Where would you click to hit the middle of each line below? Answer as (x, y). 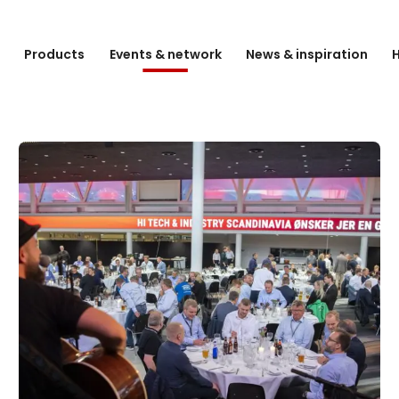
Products (55, 54)
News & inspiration (306, 54)
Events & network (165, 54)
